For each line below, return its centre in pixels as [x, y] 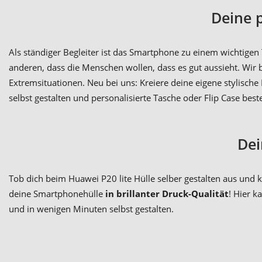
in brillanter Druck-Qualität [167, 193]
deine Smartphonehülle [57, 193]
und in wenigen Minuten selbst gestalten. [91, 208]
